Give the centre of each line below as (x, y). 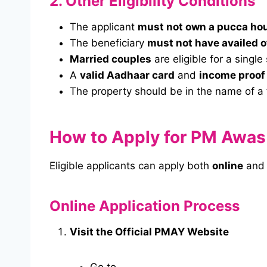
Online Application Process (145, 206)
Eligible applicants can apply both (131, 166)
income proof (232, 75)
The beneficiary (108, 43)
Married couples (111, 59)
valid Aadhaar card (127, 75)
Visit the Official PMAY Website (149, 232)
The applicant (104, 27)
